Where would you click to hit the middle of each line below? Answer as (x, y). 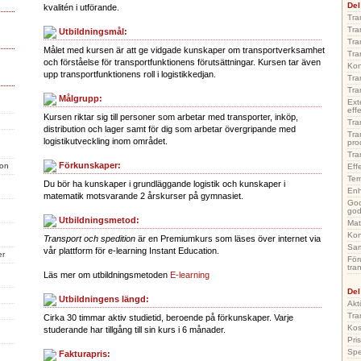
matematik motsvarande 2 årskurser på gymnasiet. (143, 196)
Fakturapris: (83, 354)
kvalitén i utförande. (81, 7)
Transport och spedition (89, 239)
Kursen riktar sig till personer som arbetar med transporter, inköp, (171, 117)
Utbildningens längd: (103, 299)
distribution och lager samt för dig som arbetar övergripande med (170, 129)
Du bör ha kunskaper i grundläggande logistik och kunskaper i (164, 184)
